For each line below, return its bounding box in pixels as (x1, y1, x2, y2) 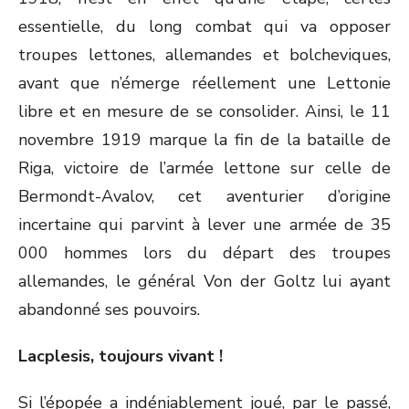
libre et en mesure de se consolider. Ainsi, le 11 (18, 100, 391, 122)
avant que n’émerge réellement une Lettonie (18, 72, 391, 94)
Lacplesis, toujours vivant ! (18, 345, 223, 367)
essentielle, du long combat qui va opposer (18, 16, 391, 37)
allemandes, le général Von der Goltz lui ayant (18, 270, 391, 292)
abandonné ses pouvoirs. (18, 299, 200, 320)
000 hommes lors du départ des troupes (18, 242, 391, 264)
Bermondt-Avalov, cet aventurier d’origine (18, 185, 391, 207)
